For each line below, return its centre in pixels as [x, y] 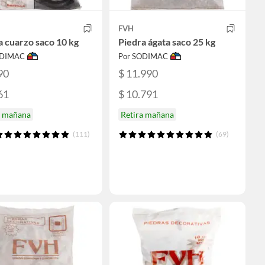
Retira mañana [147, 115]
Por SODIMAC [143, 56]
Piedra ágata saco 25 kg [167, 42]
